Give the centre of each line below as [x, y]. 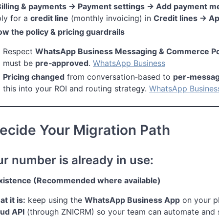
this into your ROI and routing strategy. [76, 88]
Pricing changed [34, 77]
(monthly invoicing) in [111, 18]
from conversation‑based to [119, 77]
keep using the [55, 200]
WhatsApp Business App [132, 200]
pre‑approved [62, 63]
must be [19, 63]
